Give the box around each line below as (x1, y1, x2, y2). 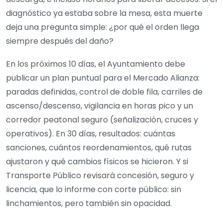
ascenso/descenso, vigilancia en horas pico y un (6, 100, 193, 111)
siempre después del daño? (6, 35, 113, 47)
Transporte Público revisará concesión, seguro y (6, 169, 194, 181)
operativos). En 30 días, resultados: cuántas (6, 127, 175, 139)
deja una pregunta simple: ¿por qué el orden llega (6, 21, 199, 33)
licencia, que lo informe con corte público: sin (6, 183, 181, 195)
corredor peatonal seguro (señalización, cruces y (6, 113, 198, 125)
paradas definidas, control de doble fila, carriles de (6, 86, 203, 98)
